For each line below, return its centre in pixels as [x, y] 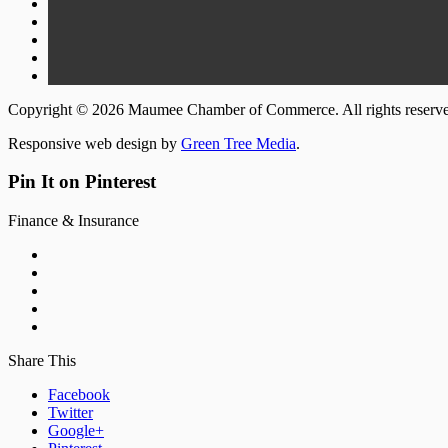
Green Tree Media [238, 143]
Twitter [70, 413]
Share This [42, 361]
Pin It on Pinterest [82, 182]
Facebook [79, 395]
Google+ [76, 431]
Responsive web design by [94, 143]
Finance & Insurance [73, 221]
